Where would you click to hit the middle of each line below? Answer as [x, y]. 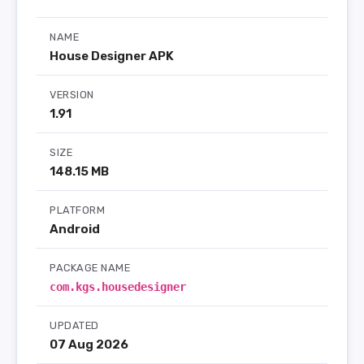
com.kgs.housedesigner [118, 287]
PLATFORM [78, 210]
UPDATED [74, 325]
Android [75, 229]
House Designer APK [112, 56]
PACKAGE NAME [90, 268]
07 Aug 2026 [89, 344]
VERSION [72, 95]
